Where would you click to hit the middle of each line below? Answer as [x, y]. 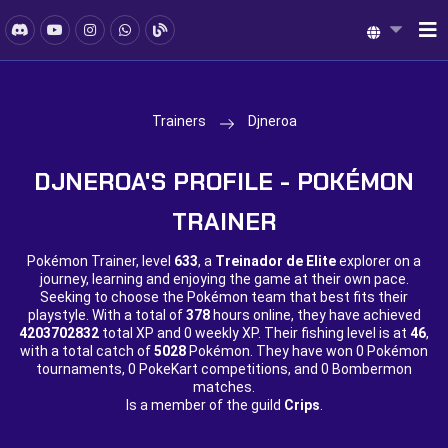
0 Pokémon [392, 351]
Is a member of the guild [204, 405]
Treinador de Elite [275, 261]
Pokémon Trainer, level [100, 261]
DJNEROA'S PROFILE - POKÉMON [224, 181]
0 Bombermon [366, 369]
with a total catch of [87, 351]
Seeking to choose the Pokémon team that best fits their [224, 297]
